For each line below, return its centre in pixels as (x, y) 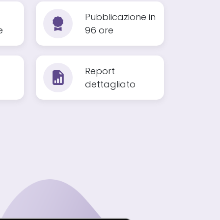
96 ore (99, 30)
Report (100, 71)
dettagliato (110, 84)
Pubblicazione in (120, 17)
